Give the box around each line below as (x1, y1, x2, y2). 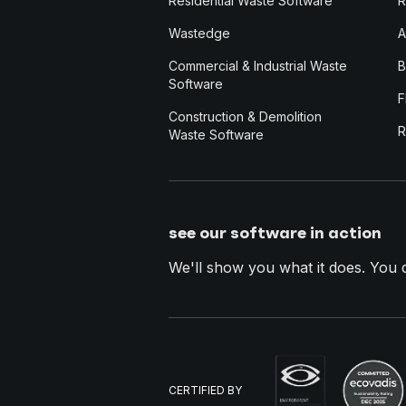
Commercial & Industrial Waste (169, 57, 347, 73)
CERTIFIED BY (169, 382, 242, 397)
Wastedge (169, 24, 230, 41)
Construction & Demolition (169, 108, 322, 124)
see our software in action (169, 221, 382, 243)
